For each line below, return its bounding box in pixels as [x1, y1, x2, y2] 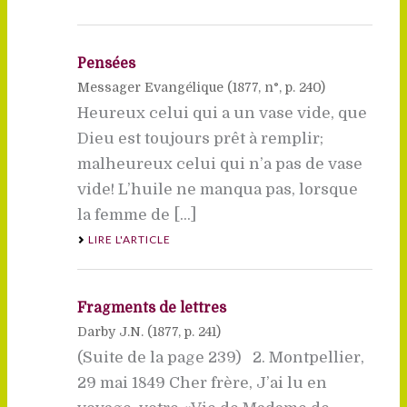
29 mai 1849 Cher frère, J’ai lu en [76, 373, 327, 392]
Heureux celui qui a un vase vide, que [76, 104, 367, 122]
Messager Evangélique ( [76, 79, 233, 94]
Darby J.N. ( [76, 323, 153, 339]
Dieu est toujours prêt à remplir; [76, 129, 323, 147]
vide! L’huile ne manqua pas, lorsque [76, 180, 358, 198]
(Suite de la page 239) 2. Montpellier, [76, 348, 364, 366]
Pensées [76, 55, 135, 72]
